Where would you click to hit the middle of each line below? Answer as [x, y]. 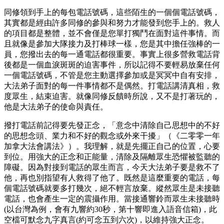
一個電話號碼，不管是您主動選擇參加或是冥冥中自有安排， [112, 75]
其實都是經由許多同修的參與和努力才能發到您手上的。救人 [112, 22]
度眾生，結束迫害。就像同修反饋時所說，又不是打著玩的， [112, 96]
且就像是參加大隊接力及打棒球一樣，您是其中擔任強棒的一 [112, 43]
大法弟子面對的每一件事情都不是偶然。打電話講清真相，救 [112, 85]
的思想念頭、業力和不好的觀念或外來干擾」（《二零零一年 [112, 135]
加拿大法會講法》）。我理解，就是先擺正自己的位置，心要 [112, 146]
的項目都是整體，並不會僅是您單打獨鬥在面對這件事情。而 [112, 33]
